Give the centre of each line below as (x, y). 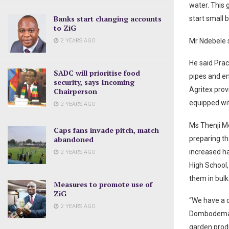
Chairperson (75, 91)
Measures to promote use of (103, 184)
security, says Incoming (94, 82)
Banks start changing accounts (108, 18)
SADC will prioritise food (97, 73)
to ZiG (65, 28)
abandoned (74, 139)
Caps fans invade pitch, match (106, 130)
